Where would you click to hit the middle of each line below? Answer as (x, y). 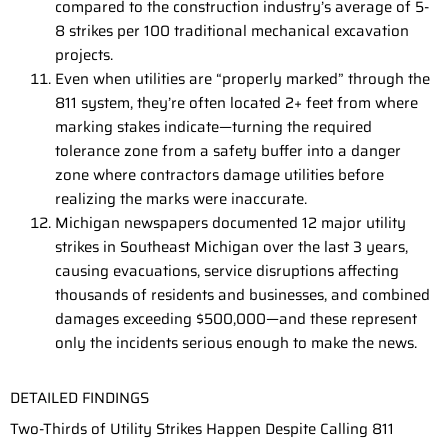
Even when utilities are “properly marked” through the (242, 79)
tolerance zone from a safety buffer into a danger (228, 151)
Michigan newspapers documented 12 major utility (230, 223)
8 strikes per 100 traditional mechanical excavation (232, 31)
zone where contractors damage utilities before (219, 175)
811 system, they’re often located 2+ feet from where (236, 103)
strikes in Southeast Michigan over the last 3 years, (231, 247)
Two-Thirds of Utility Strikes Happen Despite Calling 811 (202, 428)
